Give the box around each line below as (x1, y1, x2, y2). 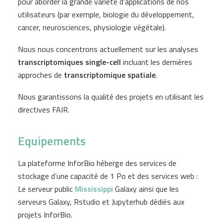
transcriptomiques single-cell (18, 56, 121, 68)
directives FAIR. (18, 104, 69, 115)
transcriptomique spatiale (64, 69, 156, 81)
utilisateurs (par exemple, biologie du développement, (18, 8, 194, 20)
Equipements (18, 132, 86, 150)
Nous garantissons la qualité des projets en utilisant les (18, 91, 204, 103)
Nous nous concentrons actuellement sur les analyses (18, 43, 198, 55)
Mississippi (75, 183, 113, 195)
